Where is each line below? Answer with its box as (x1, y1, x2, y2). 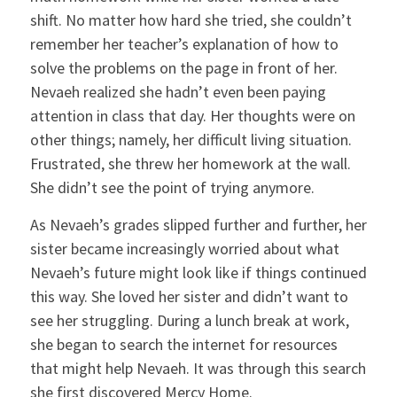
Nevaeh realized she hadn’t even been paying (29, 81, 326, 102)
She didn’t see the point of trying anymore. (29, 176, 315, 198)
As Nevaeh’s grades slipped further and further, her (29, 214, 367, 236)
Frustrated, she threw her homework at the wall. (29, 152, 351, 174)
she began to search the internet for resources (29, 334, 338, 355)
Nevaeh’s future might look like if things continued (29, 262, 367, 284)
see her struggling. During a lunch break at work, (29, 310, 349, 331)
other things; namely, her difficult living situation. (29, 128, 352, 150)
